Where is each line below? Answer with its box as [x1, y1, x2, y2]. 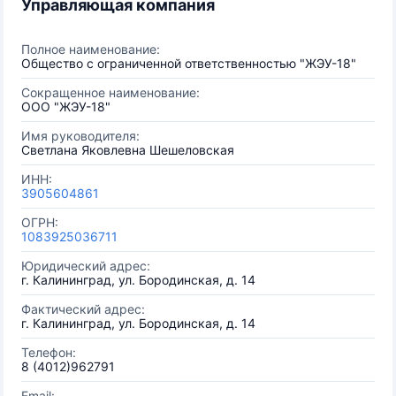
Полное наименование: [21, 42, 160, 57]
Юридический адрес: [21, 258, 150, 273]
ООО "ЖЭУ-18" [21, 99, 110, 114]
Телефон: [21, 345, 76, 360]
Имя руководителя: [21, 128, 140, 143]
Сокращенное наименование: [21, 85, 200, 100]
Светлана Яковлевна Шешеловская [21, 142, 234, 157]
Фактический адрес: [21, 301, 145, 316]
